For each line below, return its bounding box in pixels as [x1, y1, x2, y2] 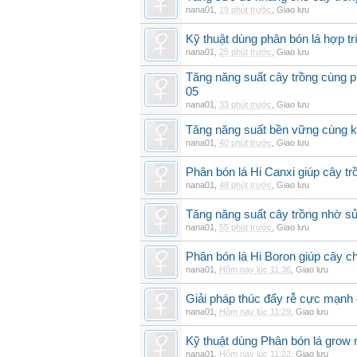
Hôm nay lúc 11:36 [219, 265, 291, 274]
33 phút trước [219, 100, 272, 109]
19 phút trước [219, 5, 272, 14]
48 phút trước [219, 180, 272, 190]
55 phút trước [219, 222, 272, 232]
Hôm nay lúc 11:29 [219, 307, 291, 316]
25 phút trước [219, 47, 272, 57]
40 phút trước [219, 138, 272, 147]
